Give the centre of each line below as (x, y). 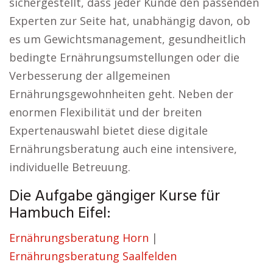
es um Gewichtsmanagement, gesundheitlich (127, 39)
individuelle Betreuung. (70, 167)
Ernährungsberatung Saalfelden (93, 256)
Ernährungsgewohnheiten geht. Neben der (121, 94)
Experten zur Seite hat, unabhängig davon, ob (130, 21)
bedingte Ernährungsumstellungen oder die (124, 57)
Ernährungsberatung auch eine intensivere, (123, 149)
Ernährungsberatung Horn (79, 238)
